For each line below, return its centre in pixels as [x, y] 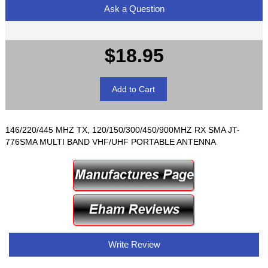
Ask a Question [134, 8]
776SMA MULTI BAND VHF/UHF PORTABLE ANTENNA [111, 142]
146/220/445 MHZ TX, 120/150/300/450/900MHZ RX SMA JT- [123, 130]
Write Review [134, 244]
